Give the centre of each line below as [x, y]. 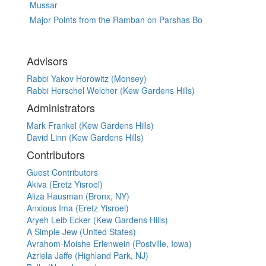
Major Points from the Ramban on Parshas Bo [116, 20]
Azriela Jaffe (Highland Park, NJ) [88, 256]
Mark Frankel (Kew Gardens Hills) [90, 126]
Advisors [47, 61]
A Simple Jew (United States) [81, 232]
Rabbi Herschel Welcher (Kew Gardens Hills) [111, 91]
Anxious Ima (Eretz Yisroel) [78, 208]
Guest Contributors [62, 172]
